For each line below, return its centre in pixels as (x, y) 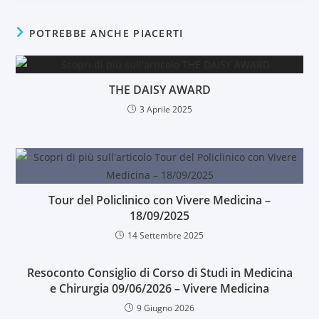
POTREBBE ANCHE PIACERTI (106, 33)
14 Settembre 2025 (166, 235)
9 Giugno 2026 (166, 308)
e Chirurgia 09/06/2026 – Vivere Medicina (159, 288)
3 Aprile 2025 (166, 109)
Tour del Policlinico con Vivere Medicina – (159, 200)
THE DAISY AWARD (159, 89)
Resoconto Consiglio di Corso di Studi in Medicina (159, 272)
